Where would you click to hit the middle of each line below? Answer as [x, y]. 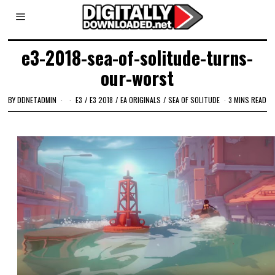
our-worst [137, 78]
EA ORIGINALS [141, 99]
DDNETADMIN [37, 99]
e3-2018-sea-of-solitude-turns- [137, 57]
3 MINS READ [248, 99]
